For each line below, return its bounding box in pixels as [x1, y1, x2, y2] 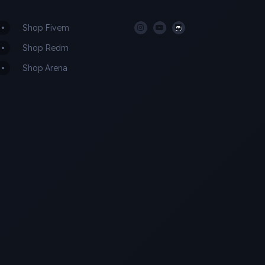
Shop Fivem [22, 22, 70, 33]
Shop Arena [22, 62, 68, 73]
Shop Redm [22, 42, 69, 53]
